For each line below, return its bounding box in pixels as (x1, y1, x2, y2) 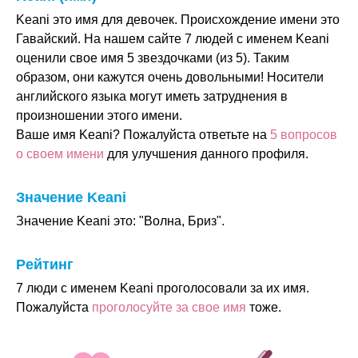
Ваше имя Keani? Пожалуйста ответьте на (16, 128, 270, 141)
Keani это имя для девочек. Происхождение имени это (16, 13, 340, 26)
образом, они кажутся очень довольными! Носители (16, 70, 324, 84)
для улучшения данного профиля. (104, 147, 308, 161)
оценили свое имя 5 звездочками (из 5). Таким (16, 51, 289, 65)
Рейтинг (16, 257, 74, 272)
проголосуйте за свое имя (92, 300, 246, 314)
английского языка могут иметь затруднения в (16, 89, 288, 103)
